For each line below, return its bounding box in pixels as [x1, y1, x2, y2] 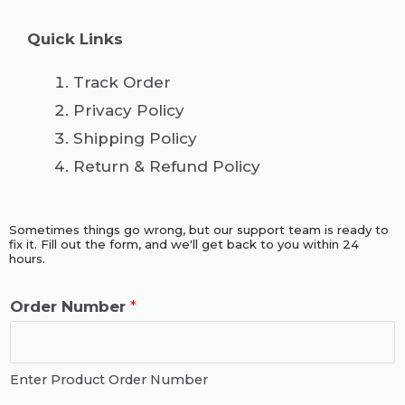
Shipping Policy [73, 129, 197, 148]
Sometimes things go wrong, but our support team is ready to [9, 221, 389, 237]
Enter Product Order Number [10, 372, 208, 389]
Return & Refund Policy [73, 157, 260, 176]
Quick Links [27, 30, 123, 49]
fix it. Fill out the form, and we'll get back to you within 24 [9, 236, 359, 251]
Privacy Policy [73, 101, 184, 120]
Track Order [73, 73, 171, 92]
